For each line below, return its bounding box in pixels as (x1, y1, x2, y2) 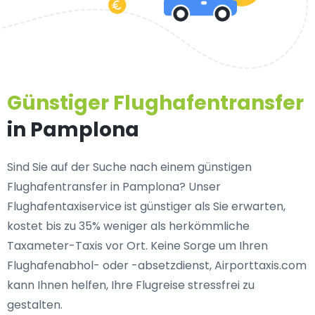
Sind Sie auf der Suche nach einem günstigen (7, 159, 252, 175)
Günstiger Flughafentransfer (7, 89, 304, 117)
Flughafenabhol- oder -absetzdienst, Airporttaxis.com (7, 257, 307, 274)
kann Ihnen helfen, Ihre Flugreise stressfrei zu (7, 277, 255, 293)
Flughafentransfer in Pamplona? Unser (7, 179, 221, 195)
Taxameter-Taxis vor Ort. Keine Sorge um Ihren (7, 238, 268, 254)
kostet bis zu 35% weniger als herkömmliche (7, 218, 250, 234)
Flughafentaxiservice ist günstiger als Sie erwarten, (7, 198, 285, 214)
